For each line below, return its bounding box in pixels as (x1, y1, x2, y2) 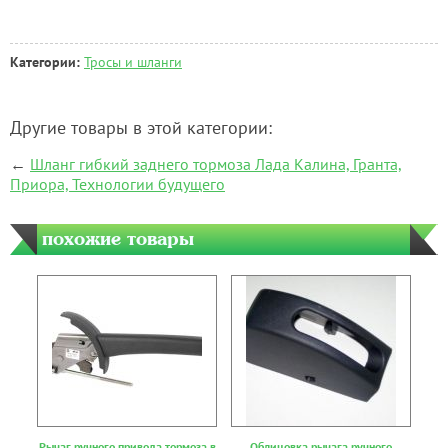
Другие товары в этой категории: (10, 116, 272, 140)
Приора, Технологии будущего (10, 174, 225, 195)
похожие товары (42, 227, 194, 250)
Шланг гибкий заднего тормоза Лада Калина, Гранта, (30, 154, 402, 175)
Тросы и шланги (84, 52, 182, 71)
